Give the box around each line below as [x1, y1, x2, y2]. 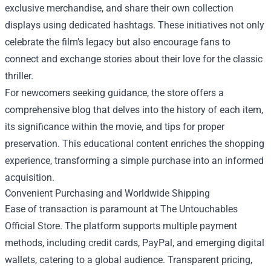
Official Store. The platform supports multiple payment [5, 220, 237, 232]
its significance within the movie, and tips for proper [5, 121, 224, 132]
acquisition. [5, 172, 54, 183]
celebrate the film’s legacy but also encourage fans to [5, 36, 230, 48]
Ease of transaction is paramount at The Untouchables [5, 203, 238, 215]
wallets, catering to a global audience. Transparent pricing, [5, 254, 252, 266]
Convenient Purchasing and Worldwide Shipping [5, 188, 210, 199]
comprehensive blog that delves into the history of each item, [5, 104, 263, 116]
